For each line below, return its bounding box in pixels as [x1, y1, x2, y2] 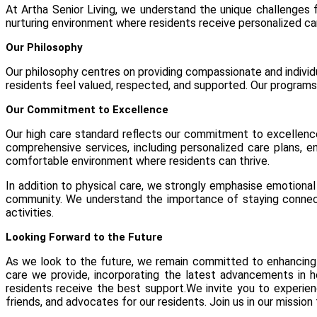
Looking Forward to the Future [6, 231, 163, 244]
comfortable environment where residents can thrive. [6, 154, 270, 168]
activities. [6, 206, 54, 220]
